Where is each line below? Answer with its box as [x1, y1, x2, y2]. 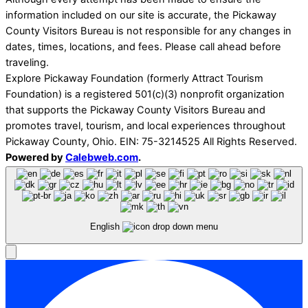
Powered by [5, 151, 65, 164]
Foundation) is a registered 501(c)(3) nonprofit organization [5, 87, 285, 100]
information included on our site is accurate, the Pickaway [5, 8, 276, 21]
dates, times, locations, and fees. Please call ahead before [5, 40, 281, 53]
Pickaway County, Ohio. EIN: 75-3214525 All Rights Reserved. [5, 135, 297, 148]
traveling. [5, 56, 49, 69]
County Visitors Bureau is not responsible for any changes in [5, 24, 291, 37]
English [90, 221, 122, 232]
